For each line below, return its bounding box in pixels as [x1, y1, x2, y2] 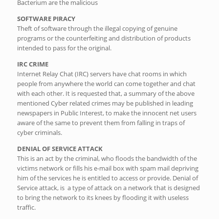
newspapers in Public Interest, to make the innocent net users [17, 109, 197, 118]
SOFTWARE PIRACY [17, 14, 77, 23]
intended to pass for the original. [17, 44, 111, 53]
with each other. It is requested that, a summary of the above [17, 89, 195, 98]
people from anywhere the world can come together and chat [17, 79, 196, 88]
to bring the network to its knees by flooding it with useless [17, 193, 189, 202]
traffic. [17, 203, 36, 212]
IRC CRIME [17, 60, 50, 69]
